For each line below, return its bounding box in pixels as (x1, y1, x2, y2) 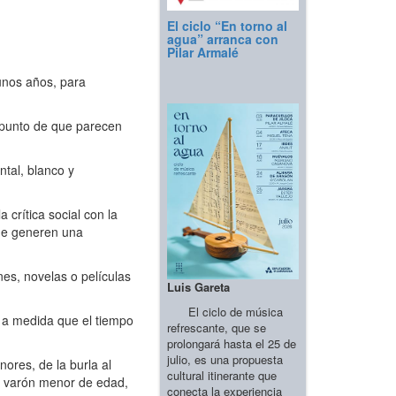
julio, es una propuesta (167, 350, 283, 368)
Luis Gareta (167, 278, 230, 295)
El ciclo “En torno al (167, 17, 287, 35)
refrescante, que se (167, 318, 266, 336)
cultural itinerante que (167, 366, 277, 384)
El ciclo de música (167, 302, 283, 320)
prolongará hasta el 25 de (167, 334, 296, 352)
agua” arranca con (167, 30, 278, 49)
